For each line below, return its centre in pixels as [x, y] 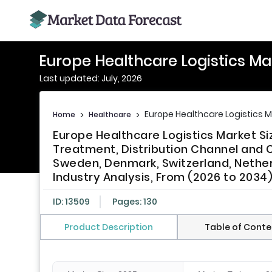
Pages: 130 [135, 202]
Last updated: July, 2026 [91, 78]
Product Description [108, 227]
